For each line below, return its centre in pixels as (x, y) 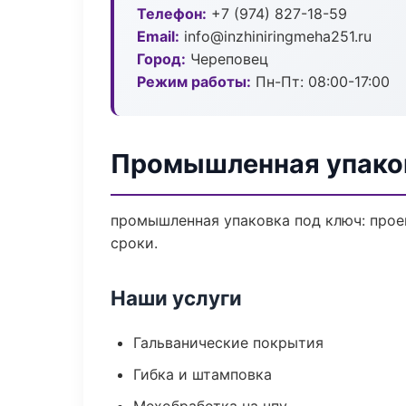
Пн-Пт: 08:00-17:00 (320, 82)
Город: (161, 59)
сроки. (134, 243)
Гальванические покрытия (228, 343)
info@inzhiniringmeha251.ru (275, 36)
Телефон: (172, 14)
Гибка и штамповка (203, 374)
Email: (158, 36)
